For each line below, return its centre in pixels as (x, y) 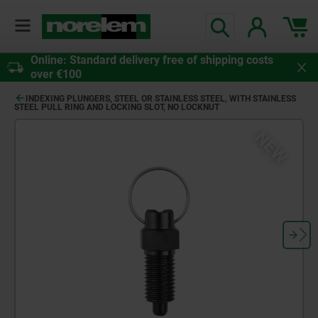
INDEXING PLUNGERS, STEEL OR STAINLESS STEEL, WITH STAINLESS (161, 99)
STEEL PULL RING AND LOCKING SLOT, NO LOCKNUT (117, 108)
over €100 (56, 75)
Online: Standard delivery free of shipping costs (152, 60)
